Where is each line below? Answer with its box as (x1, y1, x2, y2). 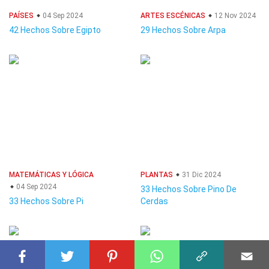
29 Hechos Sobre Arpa (141, 25, 226, 35)
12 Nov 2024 (213, 11, 256, 20)
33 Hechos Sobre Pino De (141, 184, 237, 194)
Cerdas (141, 196, 168, 206)
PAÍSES (9, 11, 34, 20)
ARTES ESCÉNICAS (141, 11, 205, 20)
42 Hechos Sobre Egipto (9, 25, 101, 35)
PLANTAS (141, 171, 173, 179)
